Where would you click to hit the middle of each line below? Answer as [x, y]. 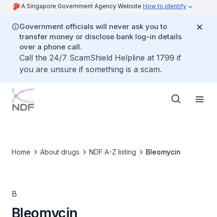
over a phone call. [51, 47]
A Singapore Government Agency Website [82, 6]
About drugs [60, 152]
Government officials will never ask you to [93, 26]
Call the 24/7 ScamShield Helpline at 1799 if [100, 58]
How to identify [165, 6]
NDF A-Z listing [113, 152]
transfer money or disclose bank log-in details [101, 37]
